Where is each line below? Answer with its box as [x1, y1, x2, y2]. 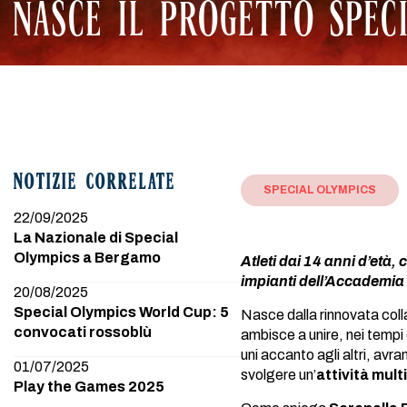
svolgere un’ [241, 367, 316, 382]
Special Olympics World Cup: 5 [14, 304, 229, 320]
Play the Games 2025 [14, 379, 164, 394]
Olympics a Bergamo [14, 250, 161, 265]
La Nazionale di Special [14, 230, 178, 245]
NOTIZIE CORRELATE [14, 174, 176, 194]
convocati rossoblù [14, 324, 152, 340]
